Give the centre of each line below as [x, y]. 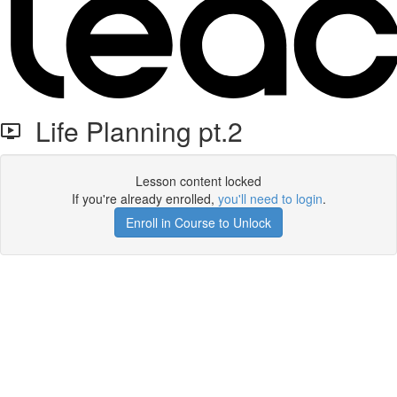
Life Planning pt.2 [132, 131]
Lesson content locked [198, 181]
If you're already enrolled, [144, 198]
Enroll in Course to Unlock [198, 222]
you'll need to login [270, 198]
